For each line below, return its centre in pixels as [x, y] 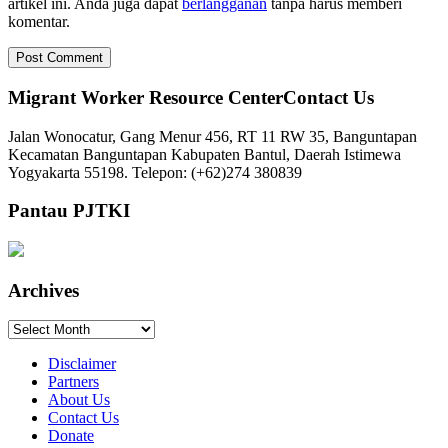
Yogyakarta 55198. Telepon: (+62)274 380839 [155, 172]
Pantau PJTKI [69, 211]
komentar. [39, 22]
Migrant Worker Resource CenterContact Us [191, 97]
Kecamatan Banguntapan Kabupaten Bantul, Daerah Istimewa [204, 154]
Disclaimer [82, 364]
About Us [79, 400]
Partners [73, 382]
